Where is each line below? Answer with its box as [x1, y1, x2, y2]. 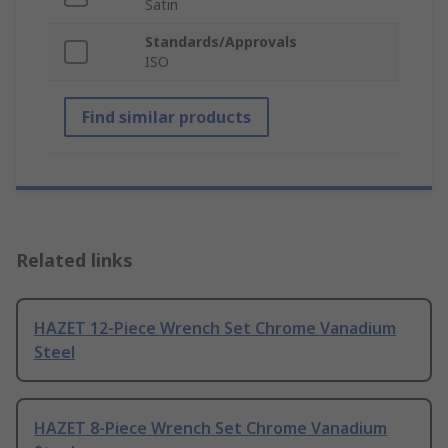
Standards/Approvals [145, 32, 297, 52]
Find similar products [82, 106, 251, 129]
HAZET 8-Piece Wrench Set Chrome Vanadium [34, 417, 387, 440]
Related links [16, 248, 133, 273]
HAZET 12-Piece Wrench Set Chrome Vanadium [34, 317, 396, 340]
